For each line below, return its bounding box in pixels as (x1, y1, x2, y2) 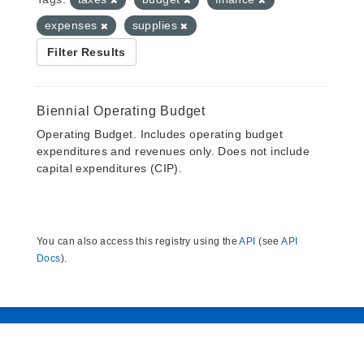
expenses (45, 19, 101, 32)
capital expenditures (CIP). (37, 162, 183, 175)
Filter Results (47, 45, 126, 58)
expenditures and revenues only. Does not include (37, 145, 310, 158)
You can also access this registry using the (37, 236, 240, 247)
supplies (132, 19, 181, 32)
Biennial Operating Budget (37, 104, 206, 118)
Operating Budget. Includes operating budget (37, 128, 284, 141)
